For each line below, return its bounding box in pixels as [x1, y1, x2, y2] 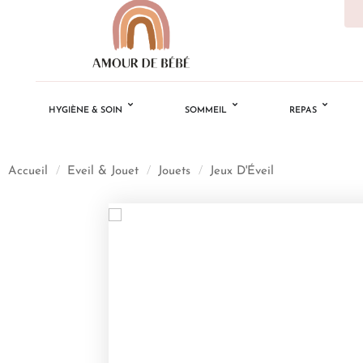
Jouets [158, 164, 190, 177]
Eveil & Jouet [67, 164, 139, 177]
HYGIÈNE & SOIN [48, 106, 122, 116]
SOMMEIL [184, 106, 227, 116]
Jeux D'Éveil [210, 164, 274, 177]
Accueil [8, 164, 48, 177]
